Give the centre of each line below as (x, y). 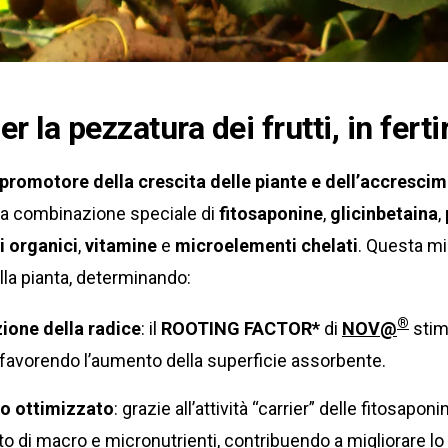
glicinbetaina (384, 213)
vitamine (121, 245)
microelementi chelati (266, 245)
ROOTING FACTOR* (240, 328)
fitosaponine (271, 213)
